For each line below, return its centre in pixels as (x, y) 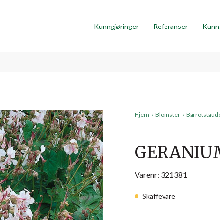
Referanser (170, 26)
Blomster (168, 115)
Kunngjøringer (116, 26)
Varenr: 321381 (161, 175)
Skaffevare (159, 196)
